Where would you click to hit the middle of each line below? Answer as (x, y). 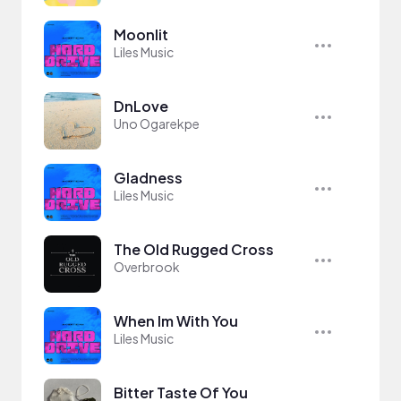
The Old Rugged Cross (194, 249)
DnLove (141, 106)
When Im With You (176, 321)
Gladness (148, 178)
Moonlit (141, 34)
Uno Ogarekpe (157, 124)
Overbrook (147, 267)
